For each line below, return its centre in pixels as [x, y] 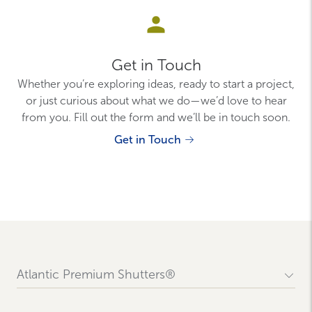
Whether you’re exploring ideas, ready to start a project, [156, 84]
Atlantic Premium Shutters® [96, 274]
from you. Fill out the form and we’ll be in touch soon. [156, 117]
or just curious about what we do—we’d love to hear [156, 101]
